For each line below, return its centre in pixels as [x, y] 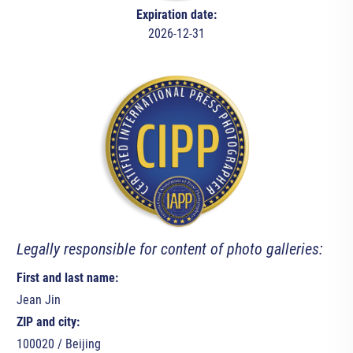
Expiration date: [176, 15]
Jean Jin [38, 300]
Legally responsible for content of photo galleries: [169, 249]
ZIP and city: [48, 322]
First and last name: [67, 278]
